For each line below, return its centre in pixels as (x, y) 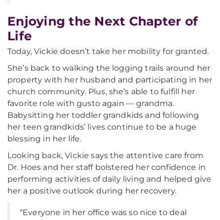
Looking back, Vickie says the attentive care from (105, 155)
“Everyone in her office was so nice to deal (103, 212)
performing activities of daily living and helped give (110, 179)
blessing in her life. (44, 139)
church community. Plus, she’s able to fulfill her (101, 92)
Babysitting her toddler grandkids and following (103, 115)
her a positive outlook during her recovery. (92, 191)
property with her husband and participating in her (110, 80)
